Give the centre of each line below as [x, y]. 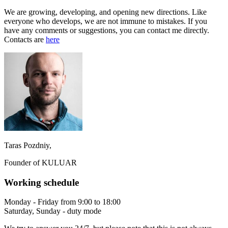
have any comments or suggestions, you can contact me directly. [107, 30]
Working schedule [41, 182]
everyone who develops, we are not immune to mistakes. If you [106, 21]
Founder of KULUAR [40, 162]
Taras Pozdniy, [28, 145]
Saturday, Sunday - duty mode [53, 211]
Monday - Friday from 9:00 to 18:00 [62, 202]
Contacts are [25, 39]
